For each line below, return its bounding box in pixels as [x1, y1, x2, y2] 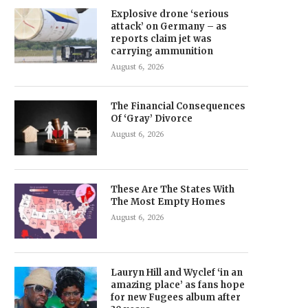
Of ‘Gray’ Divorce [111, 112, 192, 124]
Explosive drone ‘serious [111, 8, 229, 20]
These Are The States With [111, 183, 234, 195]
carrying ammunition [111, 45, 213, 57]
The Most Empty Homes [111, 195, 225, 208]
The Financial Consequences [111, 100, 245, 112]
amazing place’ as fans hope [111, 278, 245, 291]
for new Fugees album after [111, 291, 241, 303]
